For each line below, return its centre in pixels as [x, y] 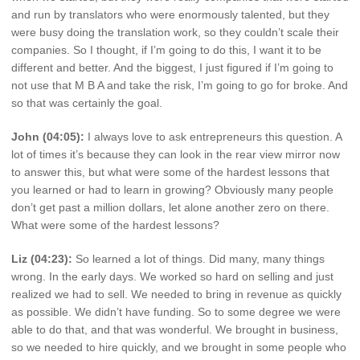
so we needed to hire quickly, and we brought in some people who [179, 347]
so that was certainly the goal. [87, 103]
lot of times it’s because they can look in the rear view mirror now [176, 154]
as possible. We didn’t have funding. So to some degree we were [176, 311]
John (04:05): [48, 136]
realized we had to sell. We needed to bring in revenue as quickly [176, 294]
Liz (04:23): [42, 258]
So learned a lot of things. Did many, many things [198, 258]
